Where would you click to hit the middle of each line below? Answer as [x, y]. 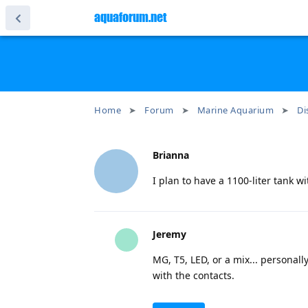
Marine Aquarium [235, 110]
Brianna [171, 155]
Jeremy [169, 234]
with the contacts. [194, 275]
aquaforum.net [130, 17]
